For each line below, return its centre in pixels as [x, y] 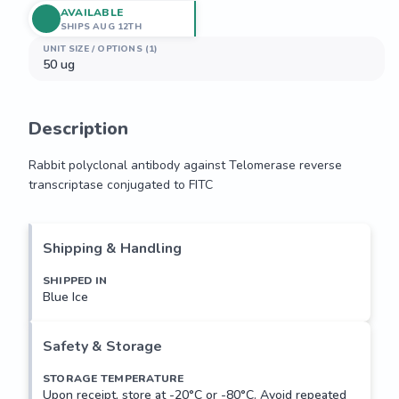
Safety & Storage [102, 346]
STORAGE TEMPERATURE [114, 379]
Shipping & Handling [112, 248]
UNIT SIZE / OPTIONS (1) [101, 49]
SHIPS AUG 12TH [101, 26]
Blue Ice [65, 297]
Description [78, 129]
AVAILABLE [92, 12]
